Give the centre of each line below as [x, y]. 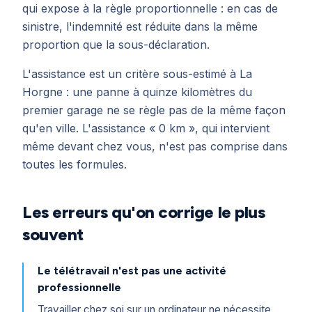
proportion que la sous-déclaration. [116, 45]
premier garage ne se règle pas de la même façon [154, 110]
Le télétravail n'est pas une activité [132, 271]
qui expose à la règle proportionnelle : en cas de [150, 8]
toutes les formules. [75, 164]
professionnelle [79, 287]
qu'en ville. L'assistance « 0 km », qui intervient [146, 128]
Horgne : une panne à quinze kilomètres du [137, 92]
